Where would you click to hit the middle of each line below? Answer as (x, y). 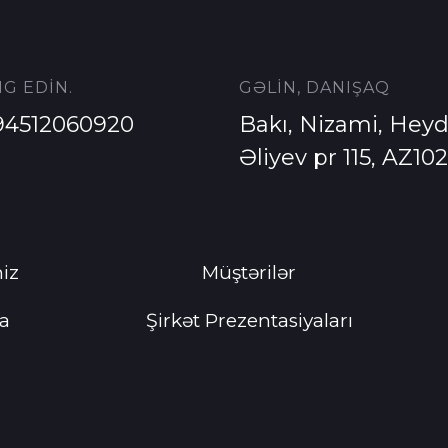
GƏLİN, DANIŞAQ (314, 87)
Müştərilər (249, 272)
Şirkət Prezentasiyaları (249, 320)
